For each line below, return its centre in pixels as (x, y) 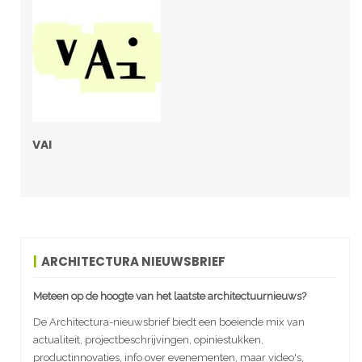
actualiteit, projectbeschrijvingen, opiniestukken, (148, 339)
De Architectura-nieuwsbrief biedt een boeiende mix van (169, 322)
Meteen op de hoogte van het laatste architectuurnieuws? (170, 296)
